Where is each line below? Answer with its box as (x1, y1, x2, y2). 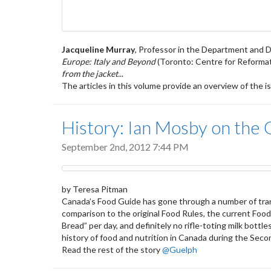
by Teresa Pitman (62, 183, 128, 194)
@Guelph (162, 244, 197, 255)
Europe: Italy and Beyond (62, 56, 155, 67)
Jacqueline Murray (62, 44, 135, 55)
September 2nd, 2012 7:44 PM (62, 141, 189, 153)
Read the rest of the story (62, 244, 162, 255)
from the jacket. (62, 68, 120, 79)
